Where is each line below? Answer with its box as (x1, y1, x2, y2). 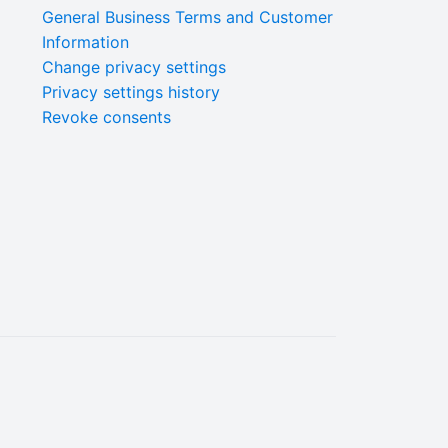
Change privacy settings (42, 57, 226, 78)
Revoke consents (42, 107, 171, 128)
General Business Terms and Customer (42, 7, 333, 28)
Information (42, 32, 129, 53)
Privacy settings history (42, 82, 220, 103)
